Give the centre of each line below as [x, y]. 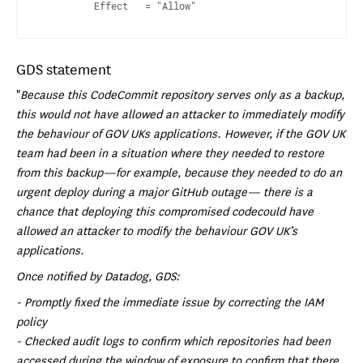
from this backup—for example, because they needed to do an [179, 172]
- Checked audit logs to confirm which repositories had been [173, 341]
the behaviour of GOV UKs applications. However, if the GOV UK [181, 133]
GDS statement [64, 68]
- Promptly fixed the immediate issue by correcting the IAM [170, 302]
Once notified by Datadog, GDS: [98, 276]
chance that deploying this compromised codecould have [165, 211]
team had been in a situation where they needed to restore [170, 153]
